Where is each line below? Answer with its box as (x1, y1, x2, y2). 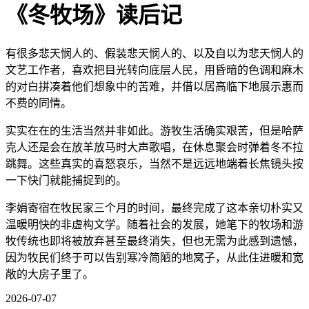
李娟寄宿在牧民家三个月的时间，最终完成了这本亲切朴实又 (6, 201, 303, 214)
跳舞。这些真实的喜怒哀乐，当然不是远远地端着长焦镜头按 (6, 157, 303, 170)
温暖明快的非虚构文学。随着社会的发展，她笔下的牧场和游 (6, 218, 303, 230)
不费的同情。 (6, 97, 72, 109)
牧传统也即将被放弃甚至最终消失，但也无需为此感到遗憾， (6, 235, 303, 247)
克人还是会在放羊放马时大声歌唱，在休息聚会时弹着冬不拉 (6, 141, 303, 153)
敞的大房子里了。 (6, 268, 94, 280)
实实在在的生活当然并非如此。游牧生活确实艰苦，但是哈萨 (6, 124, 303, 137)
